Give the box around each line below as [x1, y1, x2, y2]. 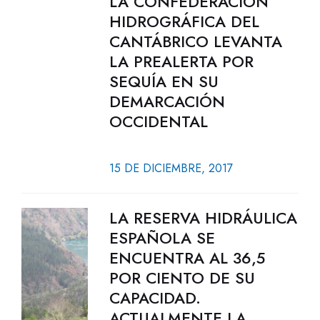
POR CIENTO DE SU [109, 266, 255, 289]
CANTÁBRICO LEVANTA [109, 30, 282, 53]
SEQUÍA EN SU [109, 70, 219, 93]
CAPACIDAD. [109, 286, 201, 309]
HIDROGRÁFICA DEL [109, 10, 259, 33]
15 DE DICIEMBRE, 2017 [109, 160, 233, 176]
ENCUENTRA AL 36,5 [109, 246, 265, 269]
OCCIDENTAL [109, 110, 208, 133]
